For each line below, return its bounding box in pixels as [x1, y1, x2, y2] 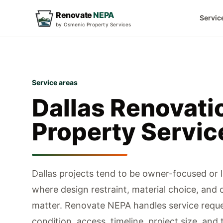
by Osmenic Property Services [56, 21, 131, 27]
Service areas [32, 78, 78, 87]
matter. [32, 200, 62, 211]
